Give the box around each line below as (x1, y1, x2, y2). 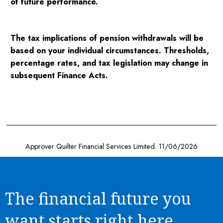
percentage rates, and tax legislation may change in (10, 57, 209, 69)
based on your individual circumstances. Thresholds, (10, 45, 210, 57)
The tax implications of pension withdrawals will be (10, 32, 204, 44)
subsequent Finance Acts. (10, 70, 109, 82)
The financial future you (5, 188, 192, 210)
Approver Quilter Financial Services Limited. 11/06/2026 (25, 141, 198, 151)
